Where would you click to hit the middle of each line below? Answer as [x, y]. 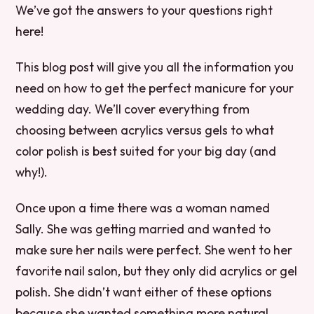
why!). [32, 172]
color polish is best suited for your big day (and [146, 151]
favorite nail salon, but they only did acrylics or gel [157, 271]
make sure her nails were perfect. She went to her [154, 250]
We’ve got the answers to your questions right [144, 10]
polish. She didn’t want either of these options [144, 292]
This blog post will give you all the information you [155, 67]
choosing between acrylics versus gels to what [145, 130]
